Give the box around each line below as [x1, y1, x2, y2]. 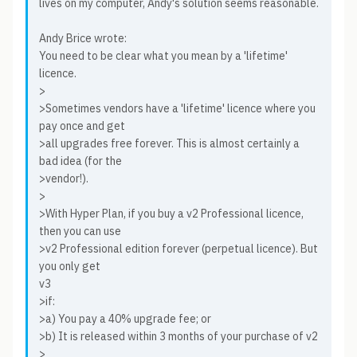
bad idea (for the [39, 154, 122, 168]
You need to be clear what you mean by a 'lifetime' [39, 49, 288, 63]
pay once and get [39, 119, 125, 133]
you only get [39, 259, 100, 273]
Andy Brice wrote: [39, 31, 127, 45]
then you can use [39, 224, 121, 238]
